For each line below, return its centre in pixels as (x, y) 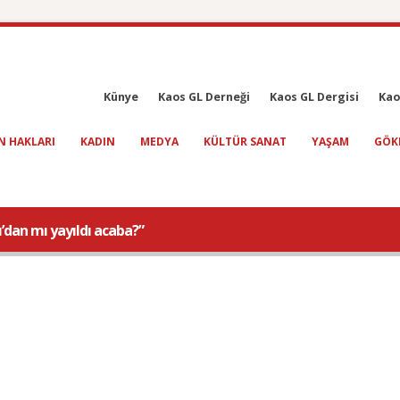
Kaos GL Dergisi (314, 97)
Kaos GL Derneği (204, 97)
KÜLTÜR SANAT (245, 142)
